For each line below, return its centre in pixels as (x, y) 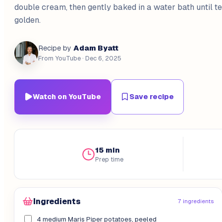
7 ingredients (196, 201)
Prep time (110, 159)
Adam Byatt (96, 48)
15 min (108, 150)
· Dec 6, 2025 (101, 58)
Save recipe (152, 96)
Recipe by (55, 48)
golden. (28, 20)
